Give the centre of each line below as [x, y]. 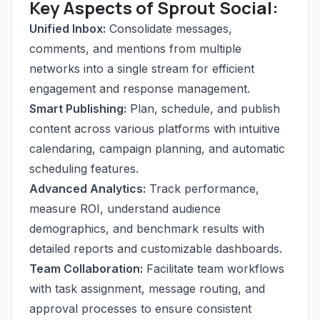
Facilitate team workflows [214, 269]
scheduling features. [84, 169]
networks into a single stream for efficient [142, 69]
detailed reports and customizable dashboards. [156, 249]
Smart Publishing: [78, 109]
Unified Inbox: [67, 29]
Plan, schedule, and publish [203, 109]
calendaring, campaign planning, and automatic [157, 149]
